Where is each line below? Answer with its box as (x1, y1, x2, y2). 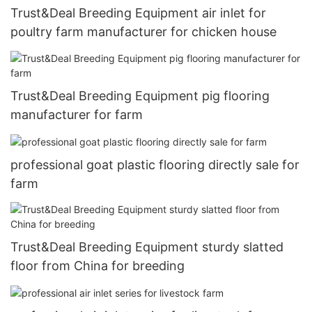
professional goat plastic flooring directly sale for (10, 157, 299, 172)
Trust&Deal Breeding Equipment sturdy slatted (10, 239, 283, 254)
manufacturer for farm (10, 107, 143, 122)
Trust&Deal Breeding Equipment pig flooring (10, 88, 270, 103)
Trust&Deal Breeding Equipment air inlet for (10, 6, 266, 21)
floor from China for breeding (10, 258, 185, 273)
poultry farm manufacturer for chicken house (10, 24, 276, 40)
